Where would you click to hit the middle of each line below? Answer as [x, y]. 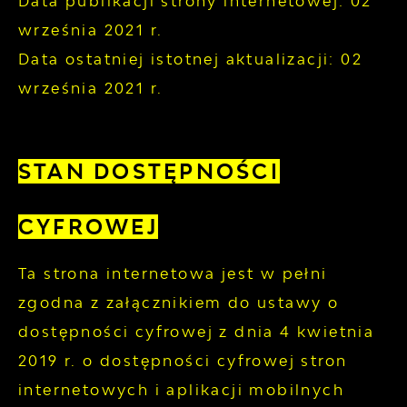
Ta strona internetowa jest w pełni [173, 273]
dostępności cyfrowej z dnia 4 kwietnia [197, 331]
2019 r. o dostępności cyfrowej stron [183, 360]
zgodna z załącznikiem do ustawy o [179, 302]
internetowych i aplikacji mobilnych [181, 389]
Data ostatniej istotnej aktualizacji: [180, 60]
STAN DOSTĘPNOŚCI [149, 172]
